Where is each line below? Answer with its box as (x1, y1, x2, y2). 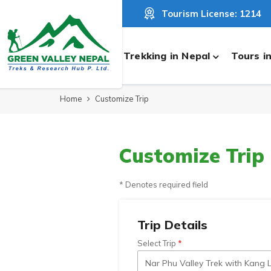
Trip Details (137, 217, 207, 233)
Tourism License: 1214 (162, 7, 261, 19)
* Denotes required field (119, 180, 208, 190)
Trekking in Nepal (123, 49, 211, 62)
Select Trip (137, 238, 176, 249)
